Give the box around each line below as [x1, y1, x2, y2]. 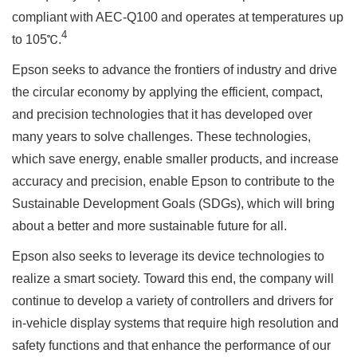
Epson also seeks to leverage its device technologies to [12, 249, 324, 263]
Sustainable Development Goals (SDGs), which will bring [12, 197, 335, 210]
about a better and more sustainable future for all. [12, 219, 287, 233]
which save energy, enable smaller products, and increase [12, 152, 339, 166]
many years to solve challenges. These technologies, [12, 130, 311, 143]
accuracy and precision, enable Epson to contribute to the [12, 175, 335, 188]
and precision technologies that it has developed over [12, 108, 312, 121]
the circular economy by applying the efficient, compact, [12, 85, 323, 99]
